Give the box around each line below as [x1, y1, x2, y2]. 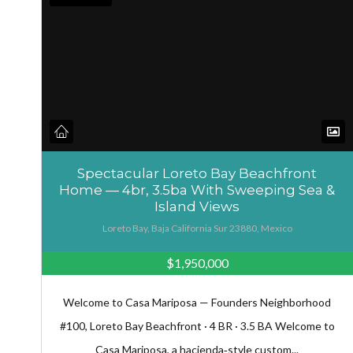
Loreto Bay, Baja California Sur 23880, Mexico [102, 222, 292, 235]
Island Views [154, 199, 240, 215]
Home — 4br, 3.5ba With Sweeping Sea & [59, 182, 336, 199]
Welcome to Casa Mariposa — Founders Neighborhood [63, 295, 332, 310]
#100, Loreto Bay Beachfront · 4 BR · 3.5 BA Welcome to [59, 319, 335, 333]
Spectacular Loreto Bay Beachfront [77, 165, 318, 182]
